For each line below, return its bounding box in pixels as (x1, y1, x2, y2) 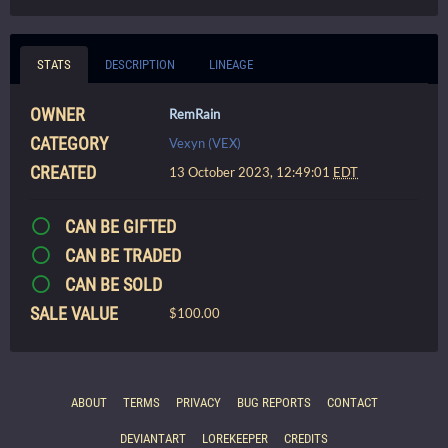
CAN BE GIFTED (60, 215, 176, 237)
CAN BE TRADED (60, 244, 181, 266)
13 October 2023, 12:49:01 (169, 163, 334, 180)
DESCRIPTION (105, 56, 175, 72)
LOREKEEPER (202, 430, 268, 446)
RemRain (169, 105, 221, 122)
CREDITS (284, 430, 328, 446)
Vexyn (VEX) (169, 134, 242, 151)
